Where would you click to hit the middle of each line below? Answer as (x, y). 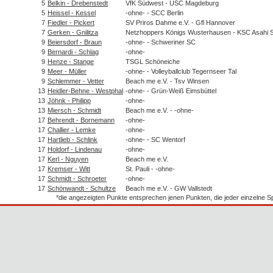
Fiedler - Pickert (71, 22)
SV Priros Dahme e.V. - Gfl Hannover (180, 22)
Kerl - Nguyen (68, 159)
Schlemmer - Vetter (76, 81)
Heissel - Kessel (72, 12)
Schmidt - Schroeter (77, 178)
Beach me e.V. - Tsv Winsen (167, 81)
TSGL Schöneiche (153, 61)
